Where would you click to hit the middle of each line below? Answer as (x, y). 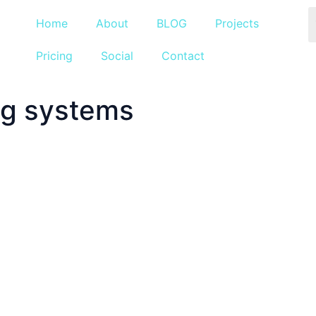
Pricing (54, 56)
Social (117, 56)
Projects (237, 23)
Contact (183, 56)
